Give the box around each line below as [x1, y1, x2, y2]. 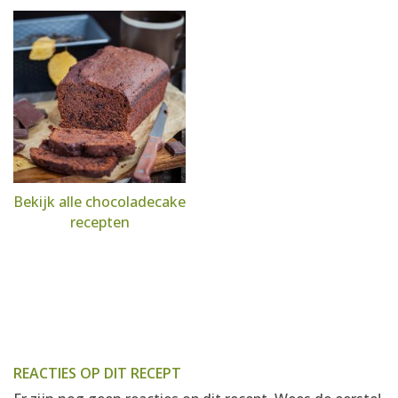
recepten [69, 212, 130, 232]
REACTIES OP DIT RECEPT [13, 363, 181, 383]
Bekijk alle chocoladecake [13, 192, 186, 211]
